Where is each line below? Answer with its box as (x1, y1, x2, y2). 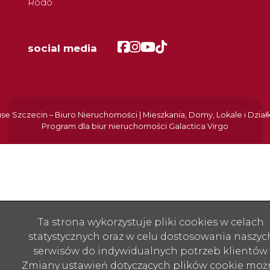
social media (28, 42, 97, 55)
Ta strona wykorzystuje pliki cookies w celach (38, 216, 264, 228)
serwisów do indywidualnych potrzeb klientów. (33, 245, 269, 257)
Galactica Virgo (169, 122, 228, 131)
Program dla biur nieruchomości (42, 122, 169, 131)
